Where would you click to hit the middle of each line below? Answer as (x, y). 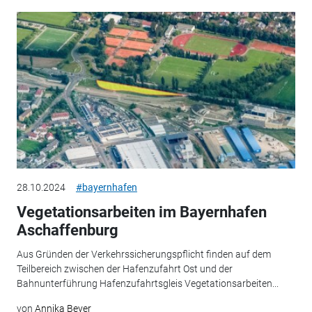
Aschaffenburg (67, 231)
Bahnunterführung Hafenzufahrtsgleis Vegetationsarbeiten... (147, 283)
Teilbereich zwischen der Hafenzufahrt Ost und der (124, 268)
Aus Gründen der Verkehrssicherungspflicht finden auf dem (143, 254)
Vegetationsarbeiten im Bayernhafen (141, 212)
